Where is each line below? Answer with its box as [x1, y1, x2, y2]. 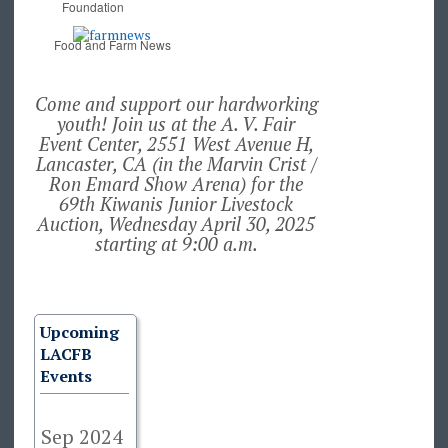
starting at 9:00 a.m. [94, 232, 258, 257]
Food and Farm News [53, 35, 171, 53]
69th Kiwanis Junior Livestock [59, 192, 293, 217]
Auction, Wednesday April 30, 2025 [37, 212, 315, 237]
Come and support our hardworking [34, 92, 318, 117]
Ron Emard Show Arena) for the [49, 172, 303, 197]
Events [40, 365, 92, 388]
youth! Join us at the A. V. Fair [57, 112, 295, 137]
